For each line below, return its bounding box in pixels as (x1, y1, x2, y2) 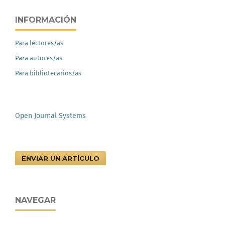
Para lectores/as (15, 39, 63, 47)
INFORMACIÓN (15, 15, 76, 25)
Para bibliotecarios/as (15, 69, 81, 77)
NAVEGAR (15, 195, 56, 205)
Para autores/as (15, 54, 62, 62)
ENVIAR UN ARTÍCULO (22, 154, 99, 162)
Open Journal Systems (15, 111, 86, 120)
